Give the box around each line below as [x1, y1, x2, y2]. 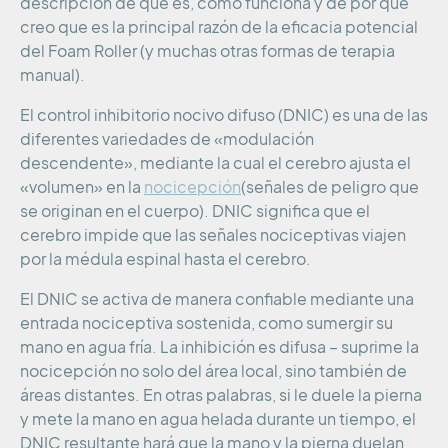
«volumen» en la [20, 178, 144, 197]
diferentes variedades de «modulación [20, 130, 314, 149]
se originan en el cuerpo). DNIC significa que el [20, 202, 370, 221]
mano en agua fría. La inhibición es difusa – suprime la [20, 338, 419, 357]
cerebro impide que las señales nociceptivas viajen [20, 226, 406, 245]
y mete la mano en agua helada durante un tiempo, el [20, 410, 416, 429]
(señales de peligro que [241, 178, 419, 197]
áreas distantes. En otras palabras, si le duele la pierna [20, 386, 422, 405]
